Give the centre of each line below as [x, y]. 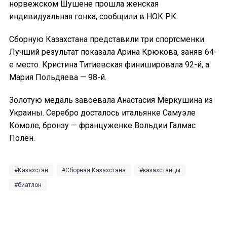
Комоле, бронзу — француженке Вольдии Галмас [102, 126]
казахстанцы [162, 171]
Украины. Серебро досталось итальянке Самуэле [102, 113]
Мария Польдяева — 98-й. [58, 78]
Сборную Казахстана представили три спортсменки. [107, 40]
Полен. [22, 138]
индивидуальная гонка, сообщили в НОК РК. [94, 17]
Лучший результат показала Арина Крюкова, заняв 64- [113, 52]
